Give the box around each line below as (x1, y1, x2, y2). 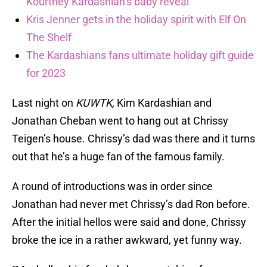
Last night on (12, 97, 76, 110)
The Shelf (26, 31, 72, 44)
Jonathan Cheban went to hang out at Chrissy (12, 114, 228, 128)
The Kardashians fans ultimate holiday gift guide (26, 49, 254, 62)
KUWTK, (76, 97, 117, 110)
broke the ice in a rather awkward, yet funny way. (12, 234, 242, 247)
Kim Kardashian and (117, 97, 212, 110)
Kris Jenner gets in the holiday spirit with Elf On (26, 13, 246, 26)
